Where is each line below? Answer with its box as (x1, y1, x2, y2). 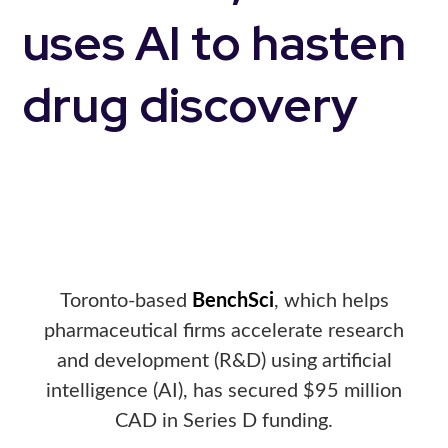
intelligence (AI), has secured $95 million (46, 381, 402, 401)
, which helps (273, 291, 389, 311)
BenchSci (191, 291, 274, 311)
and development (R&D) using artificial (56, 351, 392, 371)
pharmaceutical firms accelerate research (44, 321, 404, 341)
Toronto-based (59, 291, 192, 311)
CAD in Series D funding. (115, 411, 333, 431)
